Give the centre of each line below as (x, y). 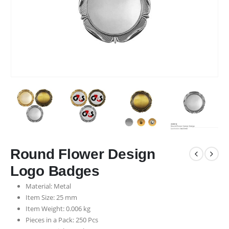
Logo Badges (55, 171)
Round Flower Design (83, 154)
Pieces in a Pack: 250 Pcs (62, 220)
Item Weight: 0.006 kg (58, 208)
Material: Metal (48, 186)
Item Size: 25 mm (51, 197)
